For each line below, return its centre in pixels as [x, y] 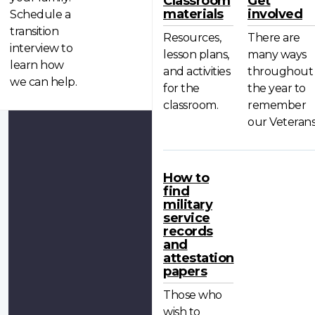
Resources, [192, 37]
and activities [197, 71]
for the [181, 88]
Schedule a [40, 14]
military [188, 205]
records [188, 232]
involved [275, 14]
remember [277, 105]
